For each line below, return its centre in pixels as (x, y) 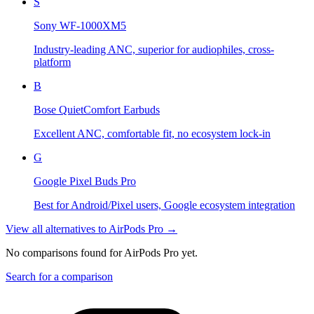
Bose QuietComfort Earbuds (97, 110)
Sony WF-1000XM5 (80, 26)
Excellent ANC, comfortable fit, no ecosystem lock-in (152, 134)
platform (52, 62)
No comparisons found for (65, 253)
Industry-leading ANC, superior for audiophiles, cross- (154, 50)
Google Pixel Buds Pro (85, 182)
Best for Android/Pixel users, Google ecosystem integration (164, 205)
